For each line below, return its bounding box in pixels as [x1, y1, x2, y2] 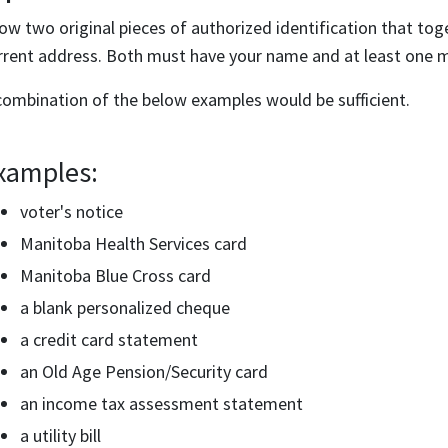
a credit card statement [20, 328, 198, 351]
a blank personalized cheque [20, 296, 230, 319]
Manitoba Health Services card [20, 232, 247, 255]
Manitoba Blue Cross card [20, 264, 211, 287]
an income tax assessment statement [20, 392, 303, 415]
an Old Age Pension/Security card [20, 360, 268, 383]
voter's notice [20, 200, 123, 223]
